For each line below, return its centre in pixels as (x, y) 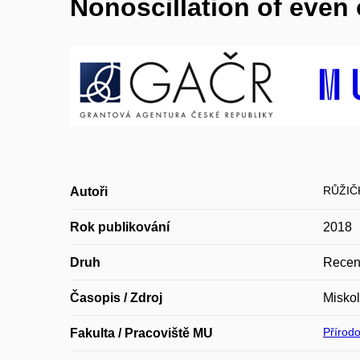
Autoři (89, 192)
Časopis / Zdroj (116, 298)
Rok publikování (120, 227)
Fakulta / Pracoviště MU (141, 333)
